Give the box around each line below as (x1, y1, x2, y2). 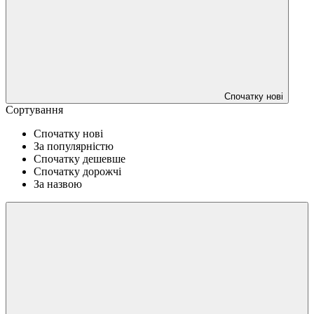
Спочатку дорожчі (34, 165, 121, 177)
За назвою (34, 177, 82, 190)
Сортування (6, 103, 63, 116)
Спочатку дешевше (34, 152, 125, 165)
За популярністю (34, 139, 114, 152)
